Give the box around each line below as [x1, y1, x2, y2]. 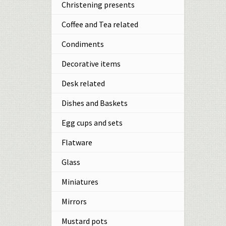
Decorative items [62, 59, 121, 69]
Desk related [62, 78, 105, 88]
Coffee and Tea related [62, 19, 138, 29]
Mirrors [62, 196, 87, 206]
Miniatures [62, 177, 98, 187]
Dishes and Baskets [62, 98, 128, 108]
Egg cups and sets [62, 118, 123, 128]
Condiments [62, 39, 104, 49]
